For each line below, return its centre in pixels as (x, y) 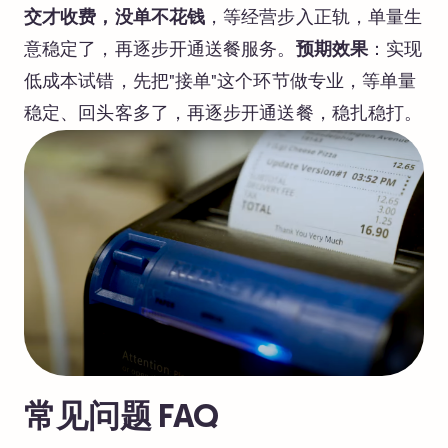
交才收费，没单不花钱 (115, 17)
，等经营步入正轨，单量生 (314, 17)
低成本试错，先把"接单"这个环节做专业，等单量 (220, 81)
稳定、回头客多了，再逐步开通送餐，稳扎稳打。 (223, 113)
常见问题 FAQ (121, 418)
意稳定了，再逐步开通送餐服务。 (160, 49)
